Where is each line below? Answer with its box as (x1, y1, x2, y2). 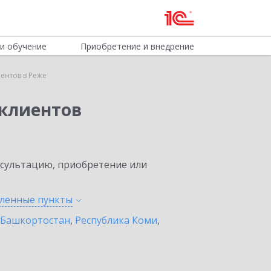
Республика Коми (75, 214, 157, 227)
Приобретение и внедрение (80, 41, 194, 52)
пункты (38, 193, 73, 206)
